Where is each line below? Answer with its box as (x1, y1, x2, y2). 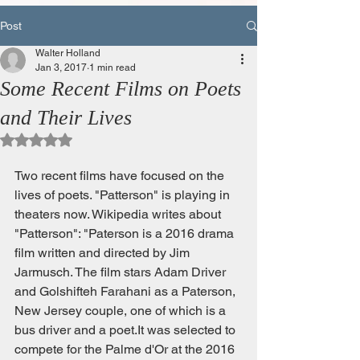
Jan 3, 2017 (35, 62, 87, 73)
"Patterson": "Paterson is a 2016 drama (14, 226, 237, 241)
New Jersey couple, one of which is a (14, 303, 229, 318)
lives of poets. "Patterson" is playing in (14, 187, 233, 202)
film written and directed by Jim (14, 245, 193, 260)
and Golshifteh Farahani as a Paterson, (14, 284, 239, 299)
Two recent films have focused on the (14, 168, 227, 183)
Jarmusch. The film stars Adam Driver (14, 264, 229, 280)
